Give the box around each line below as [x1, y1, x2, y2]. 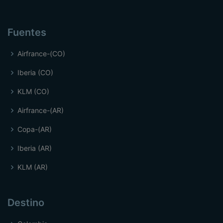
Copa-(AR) [17, 125, 52, 134]
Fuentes [7, 26, 46, 39]
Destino [7, 197, 44, 209]
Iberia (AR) [17, 144, 52, 153]
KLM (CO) [17, 87, 49, 96]
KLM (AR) [17, 163, 48, 172]
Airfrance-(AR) [17, 106, 64, 115]
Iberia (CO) [17, 68, 53, 77]
